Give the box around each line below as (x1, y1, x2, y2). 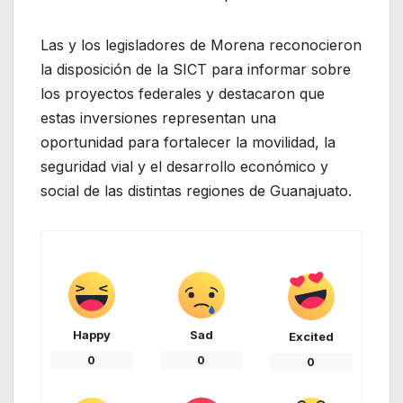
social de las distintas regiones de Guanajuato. (40, 181, 352, 200)
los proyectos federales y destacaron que (40, 84, 325, 103)
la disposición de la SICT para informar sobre (40, 59, 351, 78)
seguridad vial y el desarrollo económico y (40, 157, 328, 175)
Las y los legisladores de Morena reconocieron (40, 35, 362, 54)
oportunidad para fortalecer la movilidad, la (40, 132, 336, 151)
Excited (288, 328, 334, 344)
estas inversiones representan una (40, 108, 276, 127)
